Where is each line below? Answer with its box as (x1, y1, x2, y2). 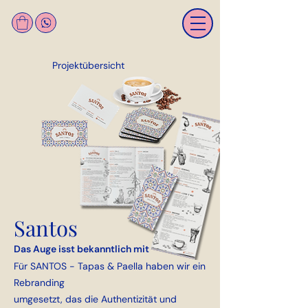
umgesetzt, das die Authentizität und (14, 293, 177, 306)
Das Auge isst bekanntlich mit (14, 243, 149, 256)
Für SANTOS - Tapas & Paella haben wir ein (14, 260, 206, 273)
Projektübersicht (52, 59, 124, 72)
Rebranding (14, 276, 65, 289)
